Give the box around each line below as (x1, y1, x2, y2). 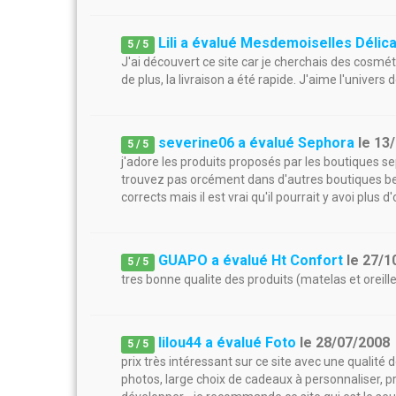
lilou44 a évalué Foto (158, 334, 297, 351)
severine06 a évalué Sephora (158, 134, 355, 151)
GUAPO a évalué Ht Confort (158, 252, 344, 269)
